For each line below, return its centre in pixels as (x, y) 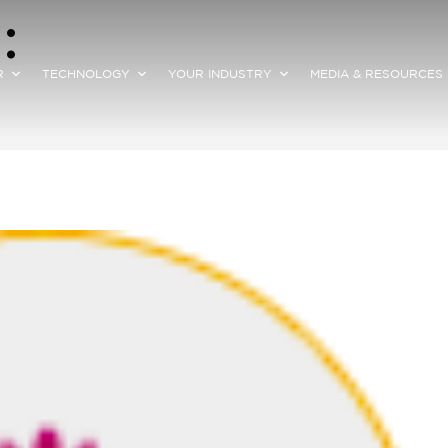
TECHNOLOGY (85, 74)
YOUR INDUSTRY (219, 74)
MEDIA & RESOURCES (376, 74)
